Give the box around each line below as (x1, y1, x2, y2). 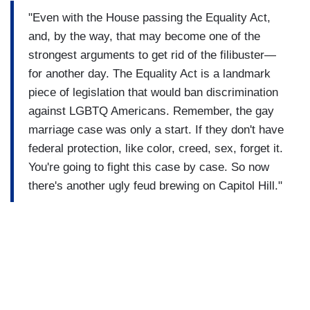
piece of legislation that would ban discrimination (28, 85, 278, 99)
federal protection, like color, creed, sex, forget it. (28, 141, 283, 155)
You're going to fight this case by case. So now (28, 160, 269, 174)
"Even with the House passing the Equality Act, (28, 10, 271, 24)
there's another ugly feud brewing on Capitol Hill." (28, 179, 282, 192)
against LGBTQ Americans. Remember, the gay (28, 104, 274, 118)
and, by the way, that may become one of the (28, 29, 260, 43)
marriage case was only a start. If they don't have (28, 122, 284, 136)
